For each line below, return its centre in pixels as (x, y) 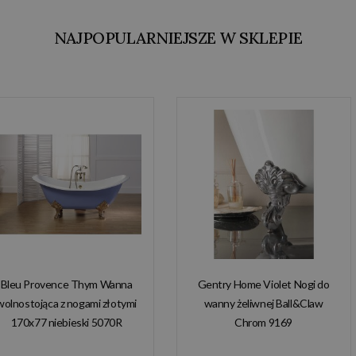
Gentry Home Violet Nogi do (263, 284)
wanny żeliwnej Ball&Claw (263, 304)
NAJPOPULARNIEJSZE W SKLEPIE (178, 38)
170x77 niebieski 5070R (66, 323)
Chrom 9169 (263, 323)
